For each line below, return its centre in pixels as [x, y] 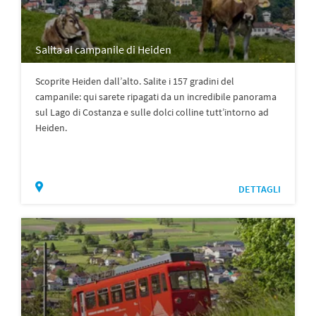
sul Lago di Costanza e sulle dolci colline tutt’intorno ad [152, 113]
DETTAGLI [260, 189]
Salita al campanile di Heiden [103, 50]
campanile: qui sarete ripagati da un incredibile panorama [156, 97]
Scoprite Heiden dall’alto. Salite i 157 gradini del [135, 81]
